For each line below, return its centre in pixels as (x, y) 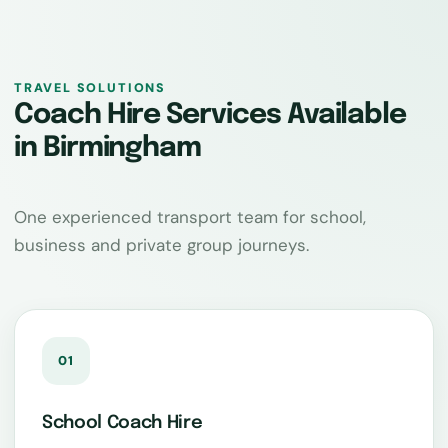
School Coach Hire (122, 423)
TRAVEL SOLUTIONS (90, 88)
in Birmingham (108, 149)
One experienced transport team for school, (190, 217)
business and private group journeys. (161, 245)
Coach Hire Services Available (210, 116)
